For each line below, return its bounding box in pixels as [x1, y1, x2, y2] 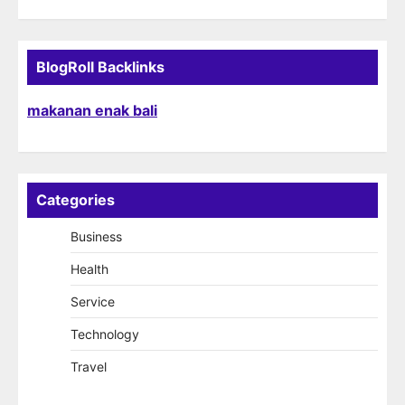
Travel [71, 358, 107, 374]
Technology [71, 325, 139, 342]
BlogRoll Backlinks [36, 57, 165, 76]
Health [71, 260, 108, 277]
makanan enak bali [27, 100, 157, 119]
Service [71, 293, 115, 309]
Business [71, 228, 122, 244]
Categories [36, 190, 115, 209]
